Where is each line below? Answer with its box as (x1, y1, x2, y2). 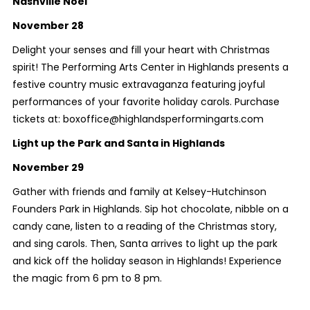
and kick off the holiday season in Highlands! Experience (12, 253, 282, 268)
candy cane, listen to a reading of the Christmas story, (12, 219, 277, 233)
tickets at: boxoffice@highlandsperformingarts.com (12, 111, 264, 126)
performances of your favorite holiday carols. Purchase (12, 94, 280, 109)
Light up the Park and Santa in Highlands (12, 136, 225, 150)
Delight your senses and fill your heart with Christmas (12, 42, 270, 57)
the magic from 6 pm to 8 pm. (12, 271, 162, 285)
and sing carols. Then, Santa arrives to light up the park (12, 236, 277, 250)
